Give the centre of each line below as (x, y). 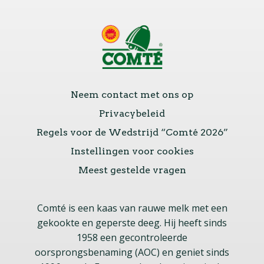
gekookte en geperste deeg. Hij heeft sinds (132, 222)
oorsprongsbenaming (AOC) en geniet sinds (132, 252)
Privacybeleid (132, 113)
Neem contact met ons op (132, 94)
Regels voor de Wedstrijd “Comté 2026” (132, 132)
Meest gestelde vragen (132, 170)
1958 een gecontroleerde (132, 237)
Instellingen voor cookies (132, 151)
